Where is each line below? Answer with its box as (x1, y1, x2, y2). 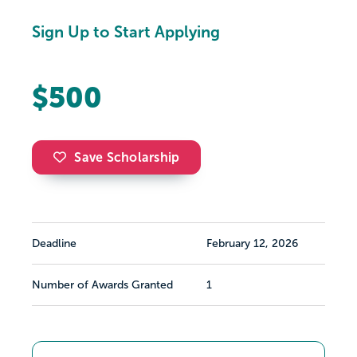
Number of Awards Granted (32, 279, 173, 292)
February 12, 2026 (206, 237, 298, 250)
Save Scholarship (74, 151, 180, 165)
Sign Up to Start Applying (32, 23, 220, 41)
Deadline (32, 237, 76, 250)
